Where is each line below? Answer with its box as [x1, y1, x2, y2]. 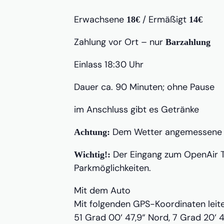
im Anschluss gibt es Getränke [74, 103, 199, 115]
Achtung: [74, 127, 110, 137]
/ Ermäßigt [140, 13, 189, 25]
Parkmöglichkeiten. [74, 162, 151, 174]
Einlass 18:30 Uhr [74, 58, 143, 70]
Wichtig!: [74, 149, 110, 159]
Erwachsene [74, 13, 126, 25]
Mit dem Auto [74, 184, 130, 196]
